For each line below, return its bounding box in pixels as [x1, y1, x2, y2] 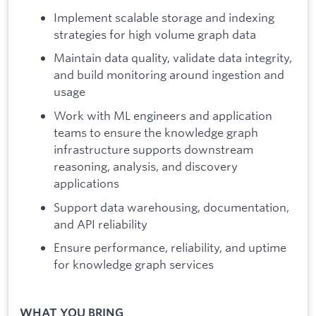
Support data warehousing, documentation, [54, 199, 289, 214]
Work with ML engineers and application [54, 108, 272, 123]
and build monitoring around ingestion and [54, 67, 284, 83]
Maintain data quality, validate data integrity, [54, 50, 292, 66]
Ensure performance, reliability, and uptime [54, 240, 286, 255]
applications [54, 176, 119, 191]
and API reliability [54, 216, 147, 231]
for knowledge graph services [54, 257, 214, 272]
